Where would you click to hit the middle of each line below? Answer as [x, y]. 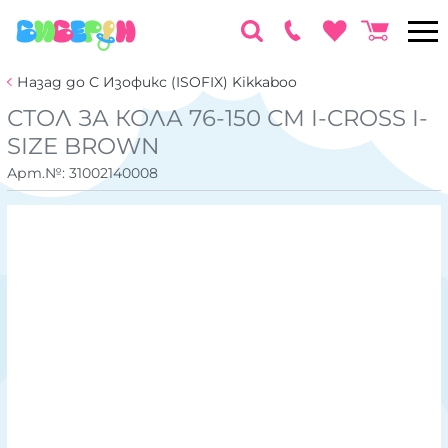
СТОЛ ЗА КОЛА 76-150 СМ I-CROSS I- [217, 118]
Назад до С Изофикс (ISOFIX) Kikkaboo [157, 82]
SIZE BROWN [83, 146]
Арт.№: [38, 172]
